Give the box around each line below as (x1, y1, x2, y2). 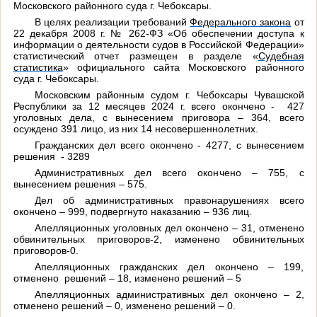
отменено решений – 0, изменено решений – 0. (13, 300, 236, 312)
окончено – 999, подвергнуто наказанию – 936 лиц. (13, 206, 252, 218)
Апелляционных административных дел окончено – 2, (34, 289, 304, 301)
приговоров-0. (13, 245, 79, 257)
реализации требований (74, 16, 190, 28)
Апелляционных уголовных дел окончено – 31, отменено (34, 222, 304, 234)
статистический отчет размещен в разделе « (13, 50, 258, 62)
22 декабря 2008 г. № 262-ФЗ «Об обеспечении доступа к (13, 28, 304, 40)
